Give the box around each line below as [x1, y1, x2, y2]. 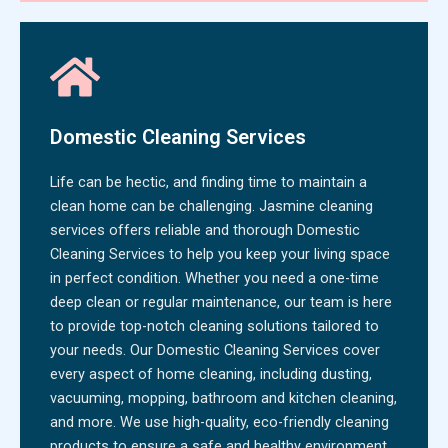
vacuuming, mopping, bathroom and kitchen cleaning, [50, 388, 397, 407]
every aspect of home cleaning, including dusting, [50, 364, 372, 383]
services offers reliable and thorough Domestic [50, 220, 360, 239]
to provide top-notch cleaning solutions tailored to [50, 316, 379, 335]
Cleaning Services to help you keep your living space [50, 244, 390, 263]
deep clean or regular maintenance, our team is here [50, 292, 392, 311]
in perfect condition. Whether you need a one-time [50, 268, 379, 287]
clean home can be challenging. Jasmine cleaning [50, 196, 373, 215]
